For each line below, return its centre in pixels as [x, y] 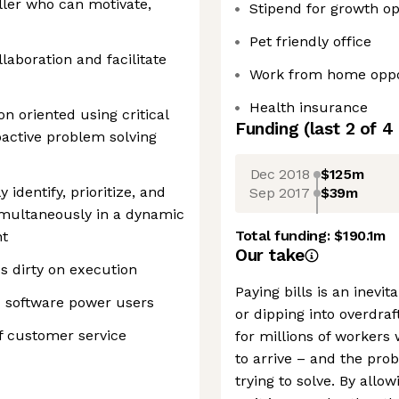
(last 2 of [342, 129]
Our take [270, 255]
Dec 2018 [280, 174]
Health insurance [309, 107]
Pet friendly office [310, 41]
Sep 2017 [280, 192]
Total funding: [285, 236]
